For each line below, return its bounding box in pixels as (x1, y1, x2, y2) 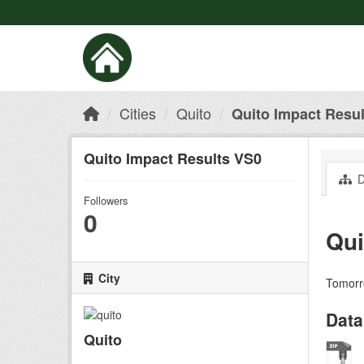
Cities (119, 102, 156, 123)
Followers (84, 193, 128, 208)
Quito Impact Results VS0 (84, 148, 262, 169)
